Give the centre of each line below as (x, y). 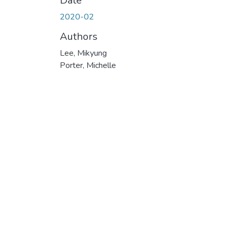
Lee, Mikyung (83, 53)
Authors (79, 37)
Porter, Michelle (88, 66)
